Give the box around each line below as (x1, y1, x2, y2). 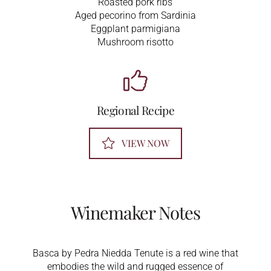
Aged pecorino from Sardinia (74, 9, 196, 21)
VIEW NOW (121, 136, 169, 149)
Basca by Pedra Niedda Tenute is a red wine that (32, 247, 238, 259)
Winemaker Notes (70, 200, 201, 224)
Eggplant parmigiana (90, 22, 180, 34)
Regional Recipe (97, 102, 174, 118)
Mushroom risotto (97, 36, 174, 48)
